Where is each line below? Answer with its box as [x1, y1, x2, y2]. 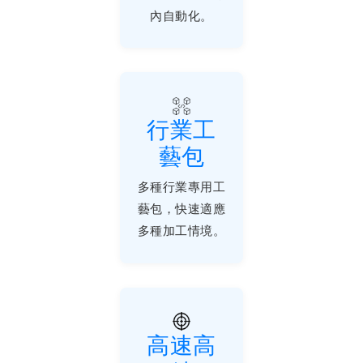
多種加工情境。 [137, 221, 226, 239]
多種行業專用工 [137, 177, 226, 195]
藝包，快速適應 [137, 199, 226, 217]
